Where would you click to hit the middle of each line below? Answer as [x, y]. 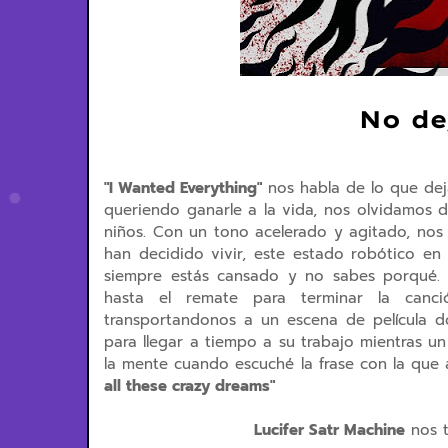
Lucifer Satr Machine [329, 430]
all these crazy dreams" [189, 386]
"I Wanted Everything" [183, 188]
